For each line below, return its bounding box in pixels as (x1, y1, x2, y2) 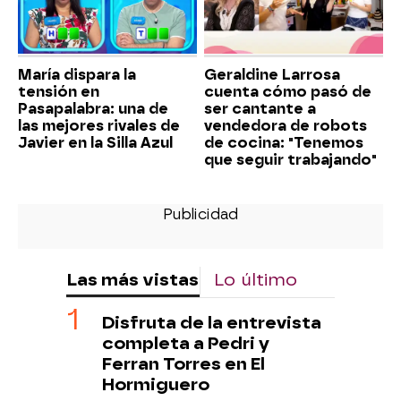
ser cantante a (204, 100, 316, 118)
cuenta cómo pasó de (204, 83, 371, 101)
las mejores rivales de (18, 117, 180, 135)
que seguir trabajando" (204, 151, 377, 169)
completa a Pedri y (102, 333, 269, 354)
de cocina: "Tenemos (204, 134, 363, 152)
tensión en (18, 83, 99, 101)
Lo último (214, 269, 297, 291)
